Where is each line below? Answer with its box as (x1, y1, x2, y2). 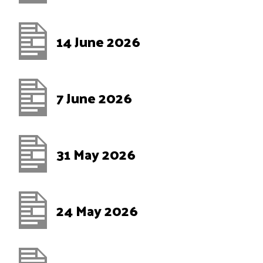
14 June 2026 (56, 28, 140, 54)
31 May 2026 (56, 141, 136, 167)
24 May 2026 (56, 197, 138, 223)
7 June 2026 (56, 85, 132, 110)
